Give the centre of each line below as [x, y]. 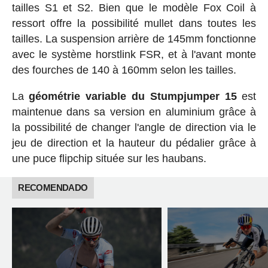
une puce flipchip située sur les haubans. [109, 158]
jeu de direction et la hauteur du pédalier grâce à [134, 143]
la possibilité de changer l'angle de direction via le [134, 127]
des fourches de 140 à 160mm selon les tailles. [124, 70]
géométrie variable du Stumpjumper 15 [133, 96]
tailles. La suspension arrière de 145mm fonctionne [134, 39]
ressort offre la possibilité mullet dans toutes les [134, 23]
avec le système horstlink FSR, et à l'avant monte [134, 54]
